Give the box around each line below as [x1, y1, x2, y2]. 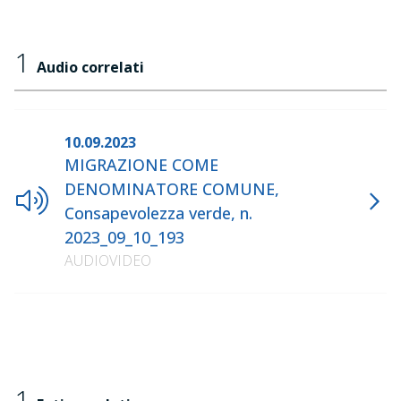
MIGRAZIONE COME [64, 154, 218, 175]
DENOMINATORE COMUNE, [64, 178, 279, 200]
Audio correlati [37, 57, 144, 77]
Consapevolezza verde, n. [64, 202, 252, 224]
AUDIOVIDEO [64, 251, 151, 270]
